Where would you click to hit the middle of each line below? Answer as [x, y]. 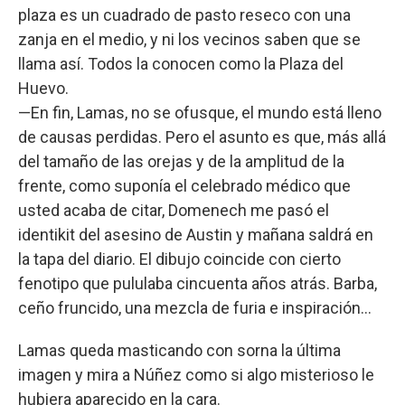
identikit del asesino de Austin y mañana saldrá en [196, 234]
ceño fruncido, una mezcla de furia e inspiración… [195, 307]
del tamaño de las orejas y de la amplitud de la [181, 161]
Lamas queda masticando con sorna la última [179, 350]
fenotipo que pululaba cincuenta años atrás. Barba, [198, 283]
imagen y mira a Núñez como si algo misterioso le [196, 374]
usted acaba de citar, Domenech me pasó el [174, 210]
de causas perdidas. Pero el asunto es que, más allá [202, 137]
